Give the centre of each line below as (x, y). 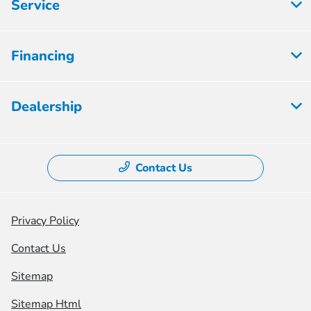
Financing (43, 56)
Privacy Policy (45, 221)
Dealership (47, 107)
